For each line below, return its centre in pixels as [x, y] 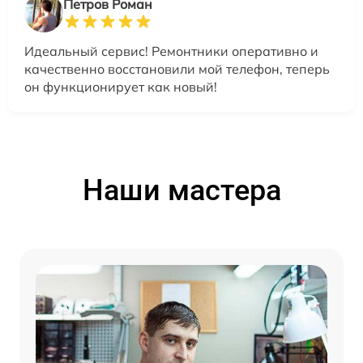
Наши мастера [181, 191]
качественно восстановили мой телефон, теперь [177, 69]
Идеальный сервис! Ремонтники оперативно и [171, 51]
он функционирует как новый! [121, 87]
